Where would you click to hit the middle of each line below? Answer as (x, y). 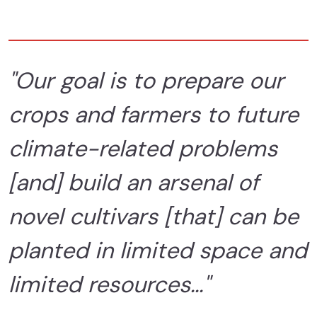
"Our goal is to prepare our (146, 80)
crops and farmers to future (154, 114)
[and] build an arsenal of (134, 182)
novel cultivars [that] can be (154, 216)
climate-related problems (143, 148)
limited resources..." (109, 284)
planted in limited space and (158, 250)
